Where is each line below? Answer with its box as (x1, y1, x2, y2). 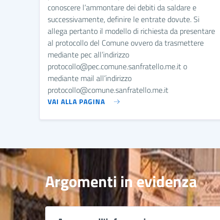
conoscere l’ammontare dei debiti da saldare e (48, 1, 196, 13)
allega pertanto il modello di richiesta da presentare (48, 25, 215, 37)
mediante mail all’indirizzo (48, 72, 132, 84)
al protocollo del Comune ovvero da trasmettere (48, 36, 204, 49)
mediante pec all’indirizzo (48, 48, 129, 60)
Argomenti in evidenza (45, 169, 197, 193)
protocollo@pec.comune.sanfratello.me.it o (48, 60, 187, 72)
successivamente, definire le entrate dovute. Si (48, 13, 199, 25)
